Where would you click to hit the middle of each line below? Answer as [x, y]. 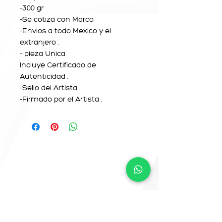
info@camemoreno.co [74, 174]
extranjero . [40, 42]
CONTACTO [35, 151]
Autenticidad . [45, 76]
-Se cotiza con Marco [58, 19]
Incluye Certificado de [58, 65]
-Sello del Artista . [51, 87]
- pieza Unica [45, 53]
